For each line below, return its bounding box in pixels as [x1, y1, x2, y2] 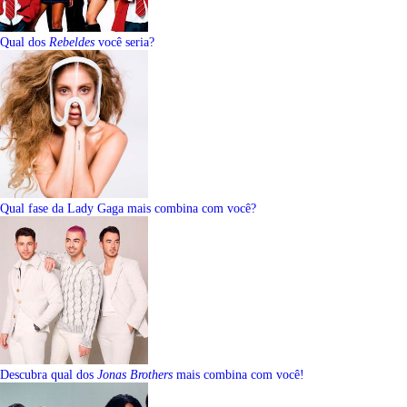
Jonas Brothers [97, 368, 173, 382]
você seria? [94, 35, 154, 50]
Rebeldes [49, 35, 94, 50]
